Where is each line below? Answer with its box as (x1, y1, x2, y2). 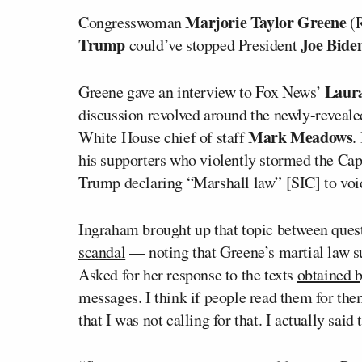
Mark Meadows (248, 124, 353, 149)
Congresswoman (78, 11, 186, 33)
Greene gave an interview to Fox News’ (78, 80, 325, 103)
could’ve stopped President (125, 33, 301, 56)
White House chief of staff (78, 125, 249, 148)
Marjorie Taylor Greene (185, 10, 347, 34)
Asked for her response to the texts (78, 263, 297, 285)
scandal (78, 240, 126, 263)
